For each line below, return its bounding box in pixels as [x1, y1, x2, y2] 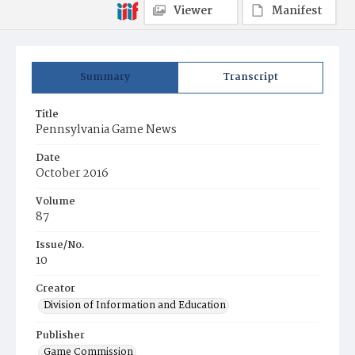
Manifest [272, 2, 323, 21]
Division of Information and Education [44, 297, 226, 314]
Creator [36, 281, 75, 297]
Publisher [36, 327, 85, 344]
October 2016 [36, 164, 109, 183]
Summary [80, 69, 130, 86]
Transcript [223, 69, 278, 86]
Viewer [174, 2, 212, 21]
